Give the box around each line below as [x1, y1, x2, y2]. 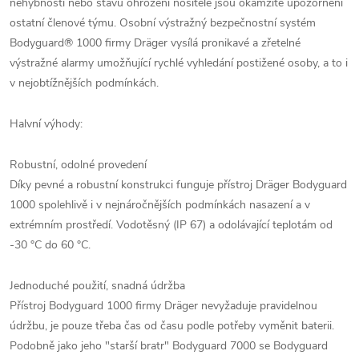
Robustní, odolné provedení [10, 157, 147, 172]
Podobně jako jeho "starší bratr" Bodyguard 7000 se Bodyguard [10, 338, 328, 353]
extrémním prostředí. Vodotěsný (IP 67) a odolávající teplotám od [10, 217, 333, 232]
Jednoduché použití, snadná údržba [10, 278, 185, 293]
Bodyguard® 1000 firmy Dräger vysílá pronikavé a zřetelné [10, 35, 301, 50]
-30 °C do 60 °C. [10, 237, 91, 252]
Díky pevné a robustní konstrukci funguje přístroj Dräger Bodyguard [10, 177, 347, 192]
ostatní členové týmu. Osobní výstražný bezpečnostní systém [10, 15, 316, 30]
